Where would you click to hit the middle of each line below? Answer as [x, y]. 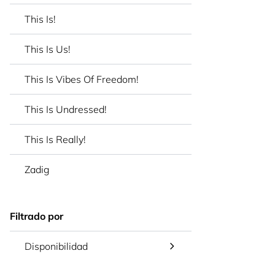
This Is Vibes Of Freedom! [82, 79]
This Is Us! [48, 49]
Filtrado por [37, 216]
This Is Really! [55, 140]
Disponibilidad [56, 246]
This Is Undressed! [66, 110]
